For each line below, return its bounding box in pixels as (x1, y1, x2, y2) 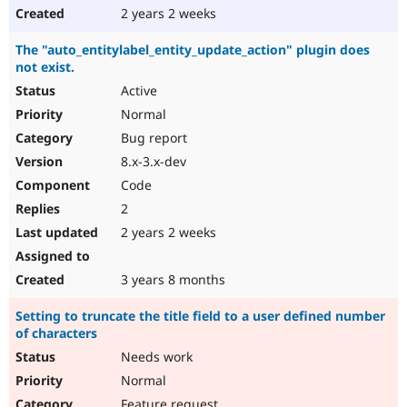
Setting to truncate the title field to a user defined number (15, 307, 385, 325)
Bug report (117, 129, 187, 147)
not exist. (15, 58, 74, 76)
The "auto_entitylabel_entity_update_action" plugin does (15, 41, 370, 59)
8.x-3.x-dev (117, 153, 186, 171)
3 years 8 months (117, 271, 225, 289)
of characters (15, 324, 97, 342)
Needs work (117, 348, 193, 366)
